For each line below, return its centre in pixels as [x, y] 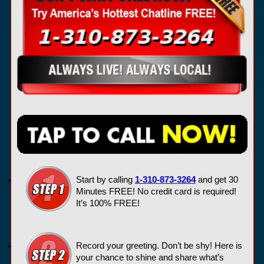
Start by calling [105, 179]
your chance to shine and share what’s [150, 257]
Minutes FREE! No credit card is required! [156, 191]
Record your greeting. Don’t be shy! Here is [159, 245]
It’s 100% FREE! [108, 203]
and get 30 [217, 179]
